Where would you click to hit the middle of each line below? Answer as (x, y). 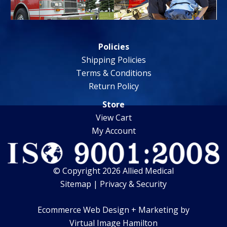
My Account (113, 131)
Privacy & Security (133, 184)
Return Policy (113, 86)
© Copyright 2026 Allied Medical (113, 171)
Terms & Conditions (113, 73)
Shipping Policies (113, 60)
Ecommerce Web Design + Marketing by (113, 210)
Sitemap (76, 184)
